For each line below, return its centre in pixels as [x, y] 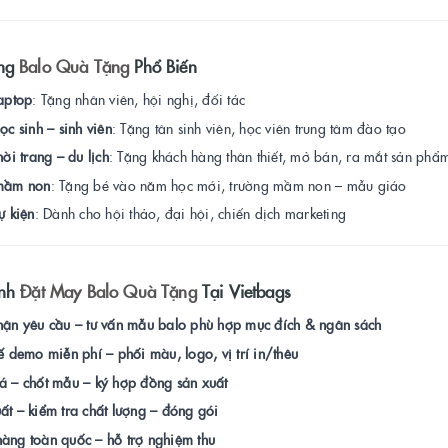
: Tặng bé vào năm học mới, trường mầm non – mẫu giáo [228, 184]
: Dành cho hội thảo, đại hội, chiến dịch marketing [190, 213]
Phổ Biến [163, 66]
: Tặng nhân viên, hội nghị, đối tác [138, 99]
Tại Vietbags [243, 291]
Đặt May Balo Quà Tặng [108, 291]
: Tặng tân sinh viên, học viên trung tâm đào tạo [258, 127]
